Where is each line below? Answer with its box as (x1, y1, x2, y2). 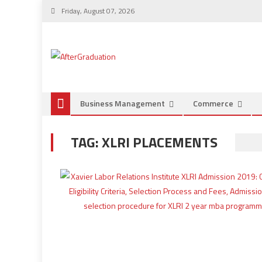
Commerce (193, 97, 233, 109)
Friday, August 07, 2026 (60, 5, 135, 16)
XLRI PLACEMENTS (102, 132, 218, 153)
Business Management (80, 97, 165, 109)
